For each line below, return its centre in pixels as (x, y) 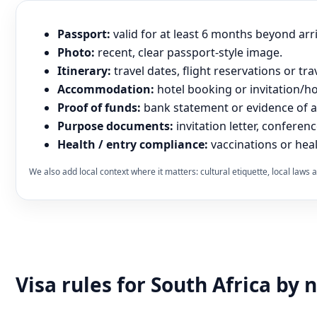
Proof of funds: (99, 108)
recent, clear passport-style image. (189, 53)
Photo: (76, 53)
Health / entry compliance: (133, 145)
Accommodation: (106, 90)
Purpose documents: (115, 126)
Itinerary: (84, 71)
